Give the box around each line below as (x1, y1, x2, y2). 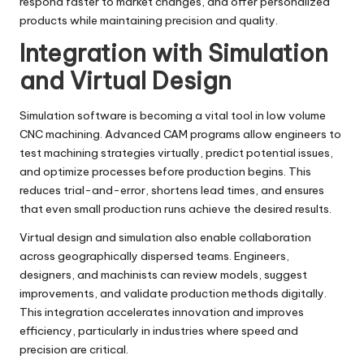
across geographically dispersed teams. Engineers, (19, 249, 289, 264)
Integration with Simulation (19, 38, 328, 69)
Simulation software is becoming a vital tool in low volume (19, 108, 326, 123)
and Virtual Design (19, 66, 232, 97)
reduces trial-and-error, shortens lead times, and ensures (19, 183, 324, 198)
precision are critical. (19, 342, 128, 357)
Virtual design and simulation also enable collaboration (19, 230, 311, 245)
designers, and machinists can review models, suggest (19, 267, 307, 283)
